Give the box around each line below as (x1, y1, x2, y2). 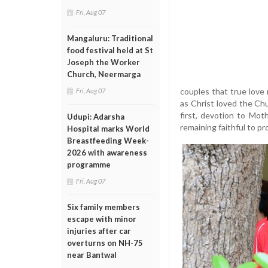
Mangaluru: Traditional (67, 33, 153, 43)
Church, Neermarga (67, 69, 141, 79)
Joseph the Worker (67, 57, 140, 67)
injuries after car (67, 226, 131, 236)
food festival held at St (67, 45, 153, 55)
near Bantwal (67, 250, 117, 260)
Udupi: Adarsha (67, 112, 124, 121)
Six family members (67, 202, 140, 212)
